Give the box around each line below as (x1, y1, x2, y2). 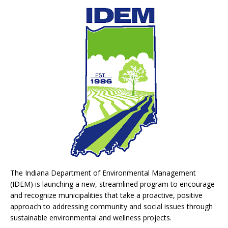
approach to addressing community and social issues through (10, 201, 213, 211)
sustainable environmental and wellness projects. (10, 212, 172, 222)
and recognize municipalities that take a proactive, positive (10, 190, 203, 200)
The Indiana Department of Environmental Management (10, 167, 196, 178)
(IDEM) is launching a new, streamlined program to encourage (10, 179, 215, 189)
